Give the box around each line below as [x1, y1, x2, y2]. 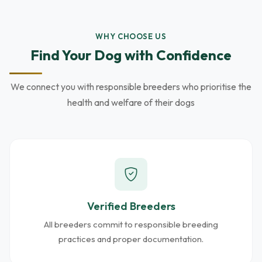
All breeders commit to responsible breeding [44, 219, 218, 230]
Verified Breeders [87, 199, 175, 213]
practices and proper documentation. [58, 233, 204, 244]
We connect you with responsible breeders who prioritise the [11, 81, 251, 92]
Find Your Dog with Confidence [30, 46, 232, 64]
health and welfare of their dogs [67, 96, 195, 108]
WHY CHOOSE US [95, 32, 167, 41]
